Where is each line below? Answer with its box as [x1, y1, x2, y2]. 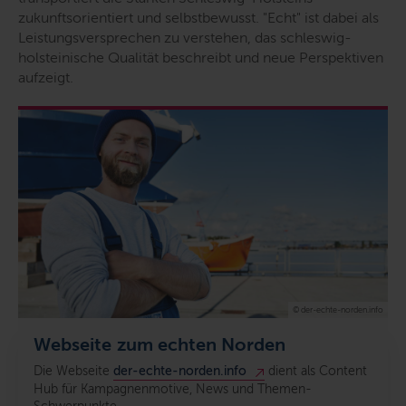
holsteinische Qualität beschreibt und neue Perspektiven [18, 49, 383, 66]
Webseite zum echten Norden [34, 333, 286, 354]
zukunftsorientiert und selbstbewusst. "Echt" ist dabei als [18, 9, 379, 26]
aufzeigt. [18, 69, 73, 86]
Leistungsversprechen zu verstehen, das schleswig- [18, 29, 352, 46]
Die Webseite [34, 362, 113, 379]
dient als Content [265, 362, 367, 379]
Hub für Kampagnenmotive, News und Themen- [34, 381, 312, 397]
